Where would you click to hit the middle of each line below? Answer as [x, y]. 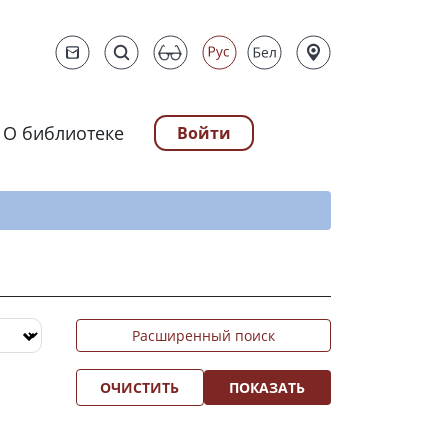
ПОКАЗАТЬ [267, 387]
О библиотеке [63, 132]
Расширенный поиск [203, 336]
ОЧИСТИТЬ [140, 387]
